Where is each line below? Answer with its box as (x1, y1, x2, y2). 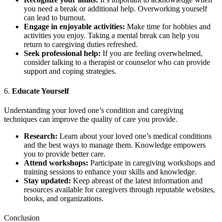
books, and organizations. (24, 194, 104, 203)
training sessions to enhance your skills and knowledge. (24, 167, 197, 176)
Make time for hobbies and (125, 22, 211, 31)
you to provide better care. (24, 150, 106, 158)
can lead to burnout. (24, 13, 86, 22)
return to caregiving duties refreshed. (24, 40, 138, 49)
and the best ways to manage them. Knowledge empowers (24, 141, 206, 149)
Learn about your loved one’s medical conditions (57, 132, 212, 140)
